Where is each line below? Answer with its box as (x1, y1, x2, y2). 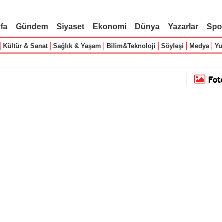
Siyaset (56, 22, 84, 31)
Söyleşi (161, 42, 184, 50)
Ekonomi (92, 22, 126, 31)
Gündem (15, 22, 48, 31)
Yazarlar (167, 22, 198, 31)
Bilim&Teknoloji (106, 42, 156, 50)
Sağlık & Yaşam (53, 42, 101, 50)
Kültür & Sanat (2, 42, 48, 50)
